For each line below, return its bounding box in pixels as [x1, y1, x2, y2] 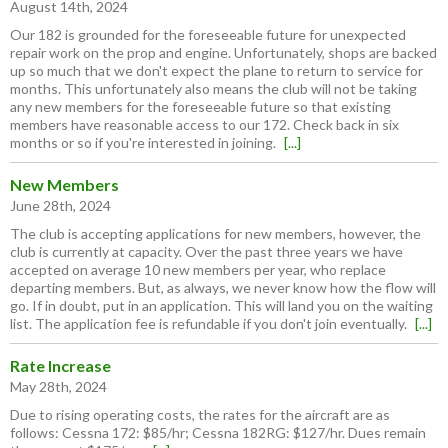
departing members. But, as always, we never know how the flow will [10, 279, 436, 297]
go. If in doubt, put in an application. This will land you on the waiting [10, 297, 433, 315]
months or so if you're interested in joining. [10, 134, 279, 152]
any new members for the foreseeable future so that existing [10, 98, 391, 116]
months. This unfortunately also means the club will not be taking [10, 80, 417, 98]
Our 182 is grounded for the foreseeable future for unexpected [10, 26, 406, 44]
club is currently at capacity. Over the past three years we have [10, 243, 403, 261]
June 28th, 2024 [10, 197, 111, 215]
